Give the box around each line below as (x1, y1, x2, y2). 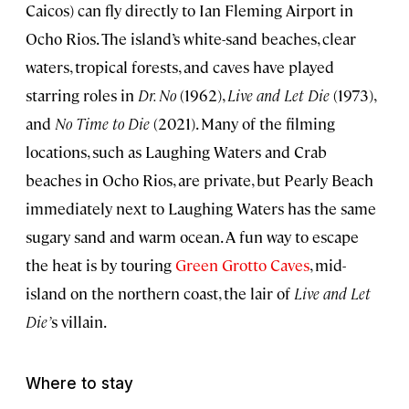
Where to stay (26, 374, 133, 393)
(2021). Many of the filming (150, 113, 335, 134)
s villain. (51, 311, 107, 332)
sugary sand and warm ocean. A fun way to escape (26, 226, 359, 247)
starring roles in (26, 85, 138, 106)
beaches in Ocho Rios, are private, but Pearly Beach (26, 170, 373, 191)
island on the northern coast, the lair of (26, 283, 294, 304)
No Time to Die (55, 113, 150, 134)
